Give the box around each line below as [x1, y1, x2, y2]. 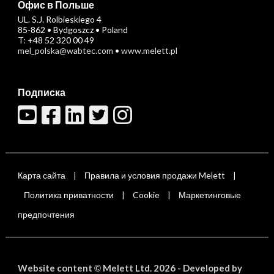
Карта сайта [17, 170, 65, 180]
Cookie [132, 190, 160, 200]
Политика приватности [23, 190, 114, 200]
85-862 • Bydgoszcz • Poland [17, 24, 128, 35]
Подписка [17, 86, 65, 98]
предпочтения [17, 209, 75, 220]
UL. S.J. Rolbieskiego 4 [17, 14, 102, 24]
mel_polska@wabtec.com [17, 45, 113, 56]
